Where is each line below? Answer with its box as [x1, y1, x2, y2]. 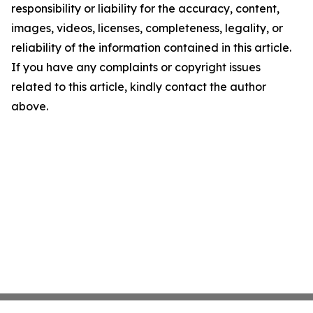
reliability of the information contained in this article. [11, 40, 291, 54]
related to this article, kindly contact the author [11, 79, 266, 94]
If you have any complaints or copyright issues [11, 59, 261, 74]
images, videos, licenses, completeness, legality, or [11, 20, 283, 35]
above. [11, 99, 48, 113]
